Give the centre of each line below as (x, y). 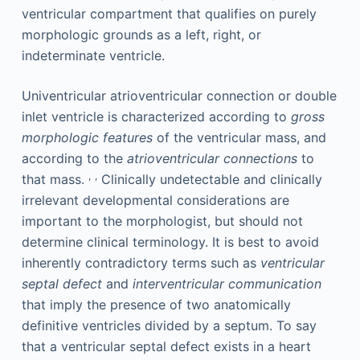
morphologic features (87, 137)
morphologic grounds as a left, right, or (141, 35)
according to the (74, 158)
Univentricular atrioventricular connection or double (179, 96)
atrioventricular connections (212, 158)
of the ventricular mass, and (239, 137)
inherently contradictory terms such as (141, 263)
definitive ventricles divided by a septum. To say (169, 325)
